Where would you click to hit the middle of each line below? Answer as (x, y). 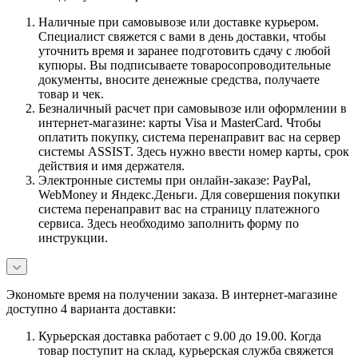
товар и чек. (71, 93)
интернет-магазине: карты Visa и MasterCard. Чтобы (180, 122)
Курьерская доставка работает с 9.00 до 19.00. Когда (180, 336)
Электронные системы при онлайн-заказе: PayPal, (175, 180)
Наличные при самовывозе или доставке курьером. (179, 22)
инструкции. (73, 237)
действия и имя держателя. (111, 165)
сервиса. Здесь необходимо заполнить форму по (169, 223)
